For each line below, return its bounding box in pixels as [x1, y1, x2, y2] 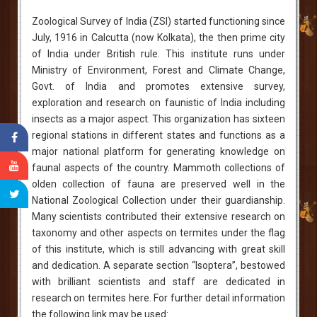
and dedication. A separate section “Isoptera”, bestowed [31, 259, 286, 271]
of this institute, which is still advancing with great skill [31, 243, 286, 255]
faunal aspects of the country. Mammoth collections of [31, 161, 286, 173]
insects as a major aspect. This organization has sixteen [31, 113, 286, 125]
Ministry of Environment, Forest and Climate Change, [31, 64, 286, 76]
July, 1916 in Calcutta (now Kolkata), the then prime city [31, 31, 286, 43]
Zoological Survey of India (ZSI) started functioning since [31, 15, 286, 27]
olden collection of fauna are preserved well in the [31, 178, 286, 190]
